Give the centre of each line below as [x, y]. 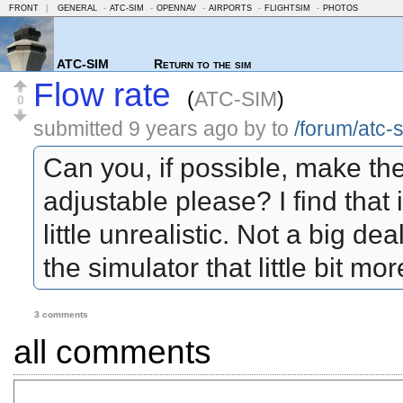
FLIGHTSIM [287, 8]
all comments [112, 352]
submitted [81, 129]
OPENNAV [176, 8]
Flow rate [102, 95]
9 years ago [184, 129]
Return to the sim [202, 64]
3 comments [61, 314]
